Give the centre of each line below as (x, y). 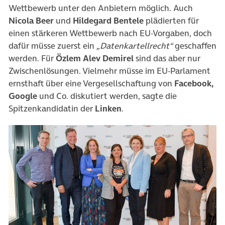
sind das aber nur (167, 59)
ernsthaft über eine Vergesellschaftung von (91, 84)
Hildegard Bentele (108, 21)
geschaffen (195, 46)
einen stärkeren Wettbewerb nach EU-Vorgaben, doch (110, 33)
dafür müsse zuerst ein (52, 46)
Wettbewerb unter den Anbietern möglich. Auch (101, 8)
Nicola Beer (31, 21)
